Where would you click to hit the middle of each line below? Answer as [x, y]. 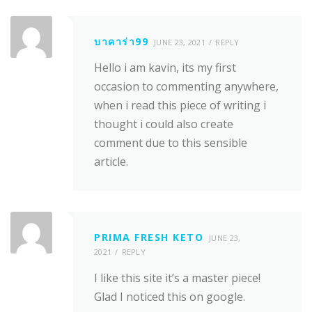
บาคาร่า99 [121, 42]
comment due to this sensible [171, 143]
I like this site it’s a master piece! [177, 278]
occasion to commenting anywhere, [186, 87]
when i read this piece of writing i [180, 106]
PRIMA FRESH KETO [149, 237]
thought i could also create [164, 124]
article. [111, 162]
